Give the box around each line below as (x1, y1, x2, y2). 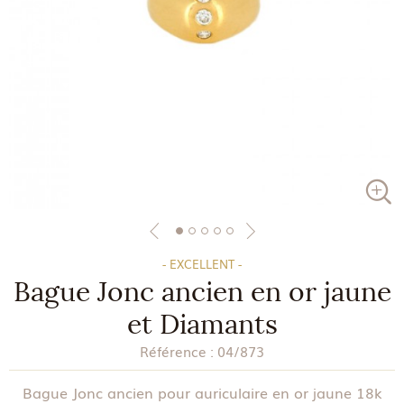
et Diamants (126, 308, 278, 341)
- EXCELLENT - (162, 255, 242, 272)
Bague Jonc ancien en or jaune (13, 276, 391, 308)
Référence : (140, 341, 214, 361)
